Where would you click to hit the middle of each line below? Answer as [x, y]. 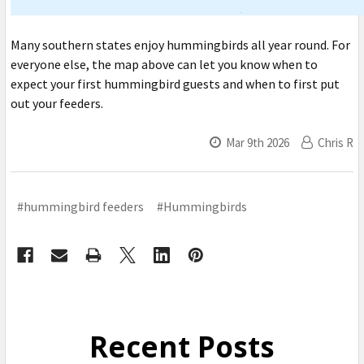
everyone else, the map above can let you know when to [164, 65]
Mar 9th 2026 [258, 143]
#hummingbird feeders [80, 207]
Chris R [336, 143]
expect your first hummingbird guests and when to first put [175, 84]
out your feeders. [57, 104]
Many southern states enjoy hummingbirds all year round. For [180, 45]
